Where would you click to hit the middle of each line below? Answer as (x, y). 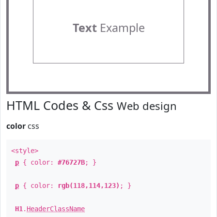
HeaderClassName (56, 209)
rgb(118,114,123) (89, 186)
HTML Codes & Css (62, 105)
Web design (147, 106)
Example (121, 28)
